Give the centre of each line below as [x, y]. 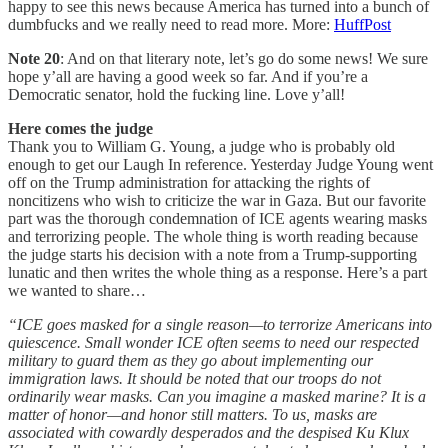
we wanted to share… [77, 290]
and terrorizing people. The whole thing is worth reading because [213, 236]
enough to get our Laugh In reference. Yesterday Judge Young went [220, 164]
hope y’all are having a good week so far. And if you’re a [188, 76]
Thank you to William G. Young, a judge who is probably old [201, 146]
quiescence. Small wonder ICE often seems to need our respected [213, 342]
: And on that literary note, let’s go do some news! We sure [244, 58]
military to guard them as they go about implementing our [190, 360]
